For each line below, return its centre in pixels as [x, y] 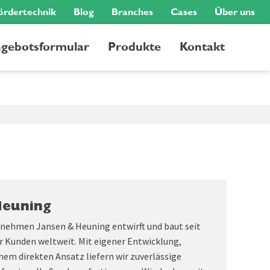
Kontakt [202, 47]
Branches [132, 12]
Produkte [134, 47]
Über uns [235, 12]
